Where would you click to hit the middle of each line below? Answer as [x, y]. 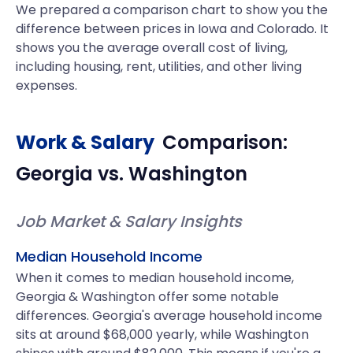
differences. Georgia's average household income [169, 316]
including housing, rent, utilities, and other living [159, 67]
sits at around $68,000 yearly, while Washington [162, 334]
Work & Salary [85, 142]
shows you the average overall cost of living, [152, 48]
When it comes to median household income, [155, 278]
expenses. [46, 85]
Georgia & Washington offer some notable [147, 297]
